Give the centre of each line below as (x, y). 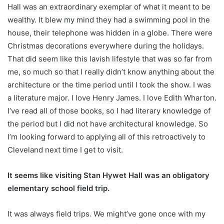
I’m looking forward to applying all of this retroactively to (106, 137)
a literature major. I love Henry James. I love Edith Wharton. (112, 98)
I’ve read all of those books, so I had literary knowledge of (109, 111)
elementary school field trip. (58, 188)
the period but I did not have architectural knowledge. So (108, 124)
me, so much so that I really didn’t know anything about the (111, 72)
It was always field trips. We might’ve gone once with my (106, 214)
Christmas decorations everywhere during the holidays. (106, 46)
